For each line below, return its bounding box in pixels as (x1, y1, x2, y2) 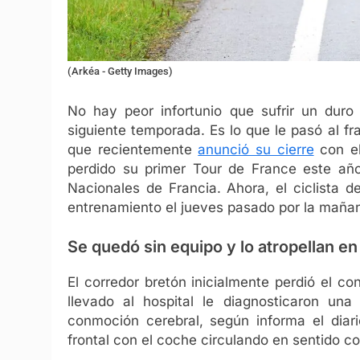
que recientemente (67, 141, 198, 157)
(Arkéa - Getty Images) (67, 65, 173, 78)
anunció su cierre (198, 141, 314, 157)
